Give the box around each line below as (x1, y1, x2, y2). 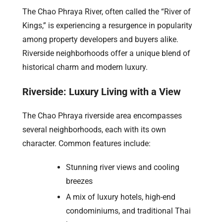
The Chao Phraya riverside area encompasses (22, 111, 182, 120)
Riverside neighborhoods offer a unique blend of (22, 48, 190, 58)
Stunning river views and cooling (66, 162, 179, 172)
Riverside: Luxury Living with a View (22, 85, 181, 98)
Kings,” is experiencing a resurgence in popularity (22, 20, 192, 30)
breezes (66, 176, 93, 186)
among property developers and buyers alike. (22, 34, 178, 44)
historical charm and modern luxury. (22, 62, 148, 72)
